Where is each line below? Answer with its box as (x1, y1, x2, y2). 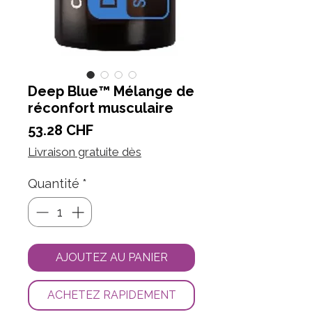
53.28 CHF (28, 122, 93, 139)
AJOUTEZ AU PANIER (55, 251, 168, 265)
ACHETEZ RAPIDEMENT (102, 288, 176, 302)
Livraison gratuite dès (28, 145, 141, 159)
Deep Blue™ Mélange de (28, 83, 194, 100)
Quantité (28, 176, 79, 192)
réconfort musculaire (28, 100, 173, 117)
